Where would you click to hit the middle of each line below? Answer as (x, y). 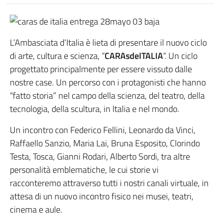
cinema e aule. (36, 209)
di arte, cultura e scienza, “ (57, 56)
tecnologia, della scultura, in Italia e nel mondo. (95, 109)
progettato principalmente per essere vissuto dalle (101, 69)
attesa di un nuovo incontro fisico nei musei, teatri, (102, 196)
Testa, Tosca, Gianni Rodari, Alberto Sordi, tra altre (100, 156)
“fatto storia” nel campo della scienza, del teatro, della (107, 96)
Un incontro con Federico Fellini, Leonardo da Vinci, (103, 130)
